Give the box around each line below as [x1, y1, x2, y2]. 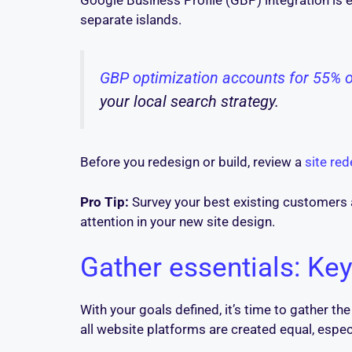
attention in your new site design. [80, 213, 275, 229]
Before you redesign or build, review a [80, 154, 305, 170]
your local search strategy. [100, 91, 279, 111]
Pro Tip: [80, 193, 129, 210]
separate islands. [80, 12, 181, 28]
